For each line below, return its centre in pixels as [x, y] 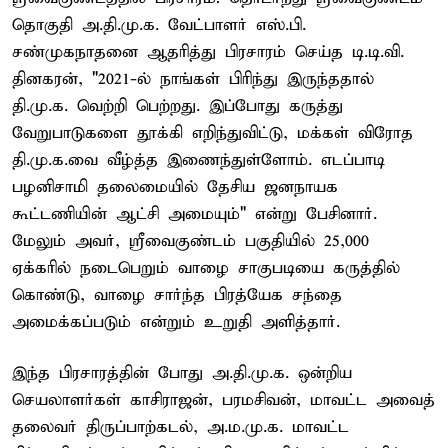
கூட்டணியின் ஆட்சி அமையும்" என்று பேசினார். [194, 214]
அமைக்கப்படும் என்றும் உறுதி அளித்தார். [176, 322]
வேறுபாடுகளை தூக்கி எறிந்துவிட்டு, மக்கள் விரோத [212, 133]
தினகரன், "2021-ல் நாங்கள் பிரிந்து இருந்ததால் [193, 79]
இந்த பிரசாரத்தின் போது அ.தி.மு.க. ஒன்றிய [182, 373]
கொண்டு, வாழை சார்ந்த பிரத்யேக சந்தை [177, 295]
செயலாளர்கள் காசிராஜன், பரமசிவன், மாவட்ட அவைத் [223, 400]
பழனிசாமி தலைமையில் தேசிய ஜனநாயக [175, 187]
